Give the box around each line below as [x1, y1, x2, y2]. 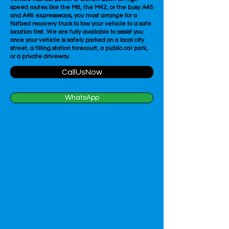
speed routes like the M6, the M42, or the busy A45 [10, 4, 153, 11]
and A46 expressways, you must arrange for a [10, 12, 137, 19]
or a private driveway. [10, 53, 71, 60]
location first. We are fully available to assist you [10, 29, 143, 35]
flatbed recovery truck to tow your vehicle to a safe [10, 20, 151, 27]
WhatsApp [64, 94, 99, 101]
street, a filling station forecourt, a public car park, [10, 45, 148, 52]
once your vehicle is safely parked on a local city [10, 37, 144, 43]
